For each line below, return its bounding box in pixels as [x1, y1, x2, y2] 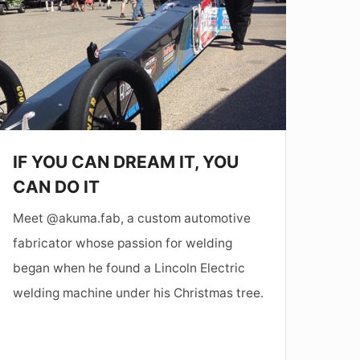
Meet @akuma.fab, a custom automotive [12, 211, 251, 227]
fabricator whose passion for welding [12, 235, 232, 252]
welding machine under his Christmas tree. [12, 285, 264, 301]
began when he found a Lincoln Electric [12, 260, 245, 276]
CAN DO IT [12, 177, 100, 198]
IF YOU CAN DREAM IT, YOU [12, 152, 239, 173]
